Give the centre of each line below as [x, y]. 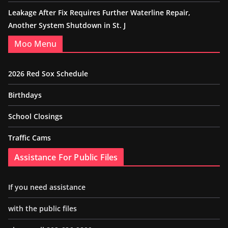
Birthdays [25, 95]
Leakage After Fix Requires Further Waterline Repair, [99, 12]
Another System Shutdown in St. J [67, 25]
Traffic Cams [30, 138]
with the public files [42, 208]
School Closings [35, 116]
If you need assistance [47, 187]
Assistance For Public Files [66, 157]
